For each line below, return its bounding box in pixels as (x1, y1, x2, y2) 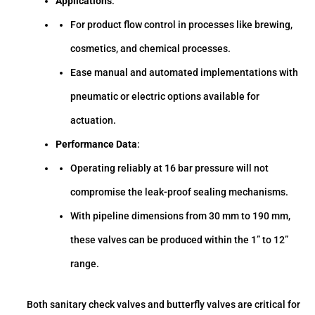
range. (70, 258, 99, 270)
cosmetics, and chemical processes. (70, 43, 231, 55)
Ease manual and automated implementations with (70, 67, 298, 79)
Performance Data (56, 139, 138, 150)
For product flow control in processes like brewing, (70, 19, 292, 31)
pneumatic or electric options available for (70, 91, 259, 103)
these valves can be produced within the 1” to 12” (70, 234, 288, 246)
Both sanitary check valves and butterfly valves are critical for (27, 299, 300, 311)
